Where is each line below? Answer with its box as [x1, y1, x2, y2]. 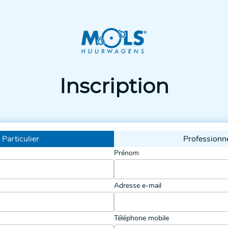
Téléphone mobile [114, 213, 169, 223]
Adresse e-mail [114, 181, 161, 190]
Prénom [114, 148, 139, 158]
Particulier [2, 133, 39, 145]
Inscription [59, 73, 169, 98]
